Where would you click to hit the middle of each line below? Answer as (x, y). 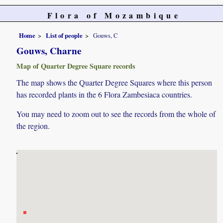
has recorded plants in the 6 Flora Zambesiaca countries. (105, 94)
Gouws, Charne (49, 51)
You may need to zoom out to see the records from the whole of (116, 113)
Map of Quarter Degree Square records (76, 66)
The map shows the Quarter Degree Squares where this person (114, 82)
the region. (33, 125)
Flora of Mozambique (114, 15)
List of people (64, 35)
